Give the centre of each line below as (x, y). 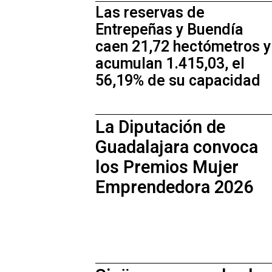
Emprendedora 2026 (174, 187)
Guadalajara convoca (177, 147)
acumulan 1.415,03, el (170, 64)
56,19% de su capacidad (178, 81)
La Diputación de (160, 127)
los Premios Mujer (167, 167)
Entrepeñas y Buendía (169, 30)
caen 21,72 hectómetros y (183, 47)
